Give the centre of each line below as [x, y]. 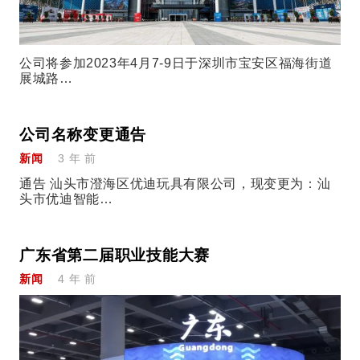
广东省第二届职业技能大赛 [115, 255]
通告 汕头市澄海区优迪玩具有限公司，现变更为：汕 [175, 183]
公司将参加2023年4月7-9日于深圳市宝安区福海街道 [176, 63]
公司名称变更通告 [83, 135]
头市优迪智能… [66, 198]
